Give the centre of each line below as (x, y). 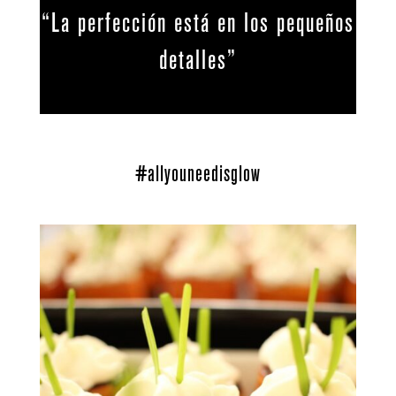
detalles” (198, 60)
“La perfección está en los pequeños (198, 23)
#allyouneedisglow (198, 174)
